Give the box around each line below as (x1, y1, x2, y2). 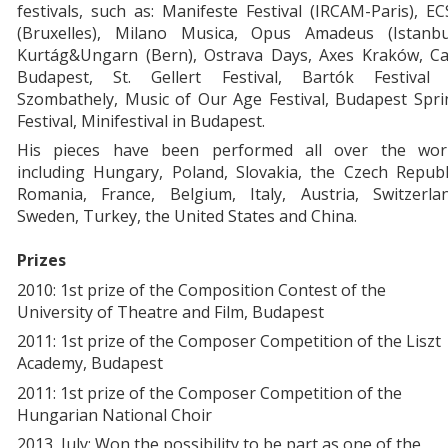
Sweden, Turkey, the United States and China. (17, 205, 357, 228)
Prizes (17, 249, 66, 272)
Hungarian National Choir (17, 403, 212, 426)
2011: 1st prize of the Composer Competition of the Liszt (17, 330, 441, 353)
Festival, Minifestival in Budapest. (17, 109, 265, 132)
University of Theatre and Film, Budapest (17, 300, 324, 323)
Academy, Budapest (17, 352, 163, 375)
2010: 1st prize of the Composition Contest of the (17, 278, 386, 301)
